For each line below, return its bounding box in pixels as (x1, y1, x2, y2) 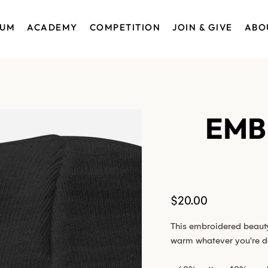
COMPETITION (89, 22, 161, 33)
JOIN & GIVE (172, 22, 233, 33)
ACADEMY (27, 22, 78, 33)
